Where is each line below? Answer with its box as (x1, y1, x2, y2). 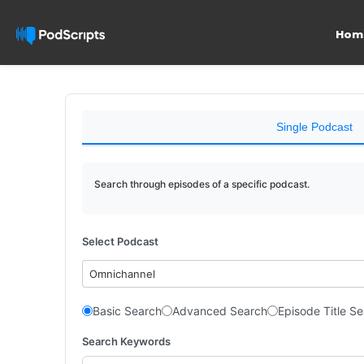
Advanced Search (172, 304, 267, 318)
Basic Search (93, 304, 162, 318)
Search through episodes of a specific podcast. (94, 178, 310, 190)
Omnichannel (89, 267, 156, 280)
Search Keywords (82, 334, 171, 348)
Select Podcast (82, 235, 158, 248)
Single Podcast (275, 120, 353, 133)
